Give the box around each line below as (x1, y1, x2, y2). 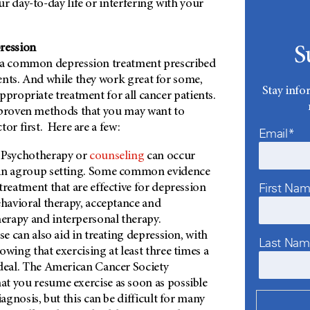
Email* (258, 126, 295, 142)
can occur (144, 150, 195, 163)
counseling (89, 150, 145, 163)
